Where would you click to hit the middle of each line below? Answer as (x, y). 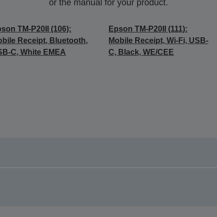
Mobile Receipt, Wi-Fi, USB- (158, 40)
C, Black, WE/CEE (141, 52)
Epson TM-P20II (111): (148, 29)
